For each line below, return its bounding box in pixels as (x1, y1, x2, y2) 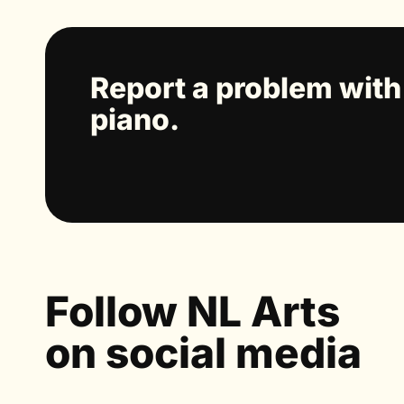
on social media (45, 326, 362, 378)
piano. (90, 101, 179, 137)
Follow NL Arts (45, 285, 340, 336)
